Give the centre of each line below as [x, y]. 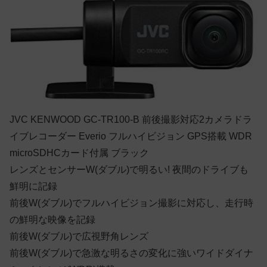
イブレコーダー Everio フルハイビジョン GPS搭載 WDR [131, 136]
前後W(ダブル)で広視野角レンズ [79, 236]
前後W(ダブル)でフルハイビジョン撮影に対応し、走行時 [131, 203]
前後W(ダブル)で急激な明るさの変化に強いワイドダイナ [131, 253]
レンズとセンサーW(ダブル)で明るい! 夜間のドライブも [129, 169]
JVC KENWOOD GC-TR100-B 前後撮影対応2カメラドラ [131, 119]
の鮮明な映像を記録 [52, 219]
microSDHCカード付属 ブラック [79, 153]
